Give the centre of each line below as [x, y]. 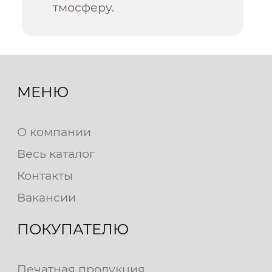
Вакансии [46, 198]
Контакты [45, 176]
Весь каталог [56, 154]
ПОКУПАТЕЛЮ [73, 229]
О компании [54, 132]
